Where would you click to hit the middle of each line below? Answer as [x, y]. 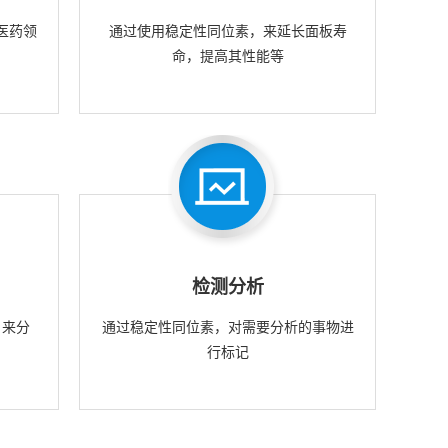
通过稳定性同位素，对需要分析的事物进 [227, 326]
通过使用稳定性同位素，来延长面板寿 [227, 30]
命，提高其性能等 [227, 55]
